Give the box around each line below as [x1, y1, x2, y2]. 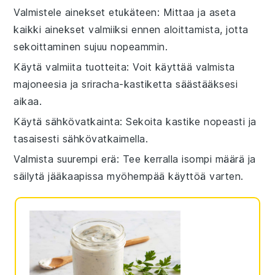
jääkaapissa [48, 169, 104, 182]
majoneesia [14, 77, 68, 90]
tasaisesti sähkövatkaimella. [14, 132, 149, 145]
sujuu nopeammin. [80, 40, 168, 53]
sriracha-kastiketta [82, 77, 172, 90]
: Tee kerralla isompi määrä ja [116, 152, 256, 165]
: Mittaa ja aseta [157, 6, 236, 18]
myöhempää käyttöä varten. [103, 169, 244, 182]
